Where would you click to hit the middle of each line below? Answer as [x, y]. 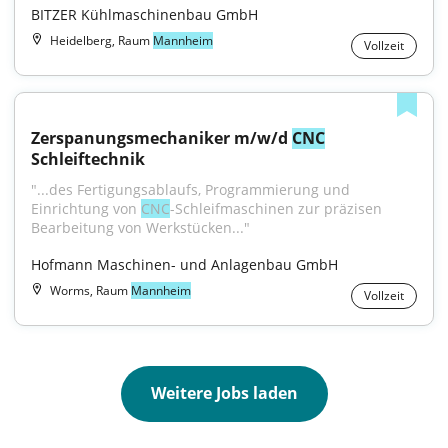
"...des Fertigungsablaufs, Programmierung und [190, 189]
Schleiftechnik [88, 159]
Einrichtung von [86, 208]
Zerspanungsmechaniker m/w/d [161, 138]
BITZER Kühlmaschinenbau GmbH [144, 14]
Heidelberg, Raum [101, 40]
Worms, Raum [90, 290]
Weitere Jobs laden [224, 393]
